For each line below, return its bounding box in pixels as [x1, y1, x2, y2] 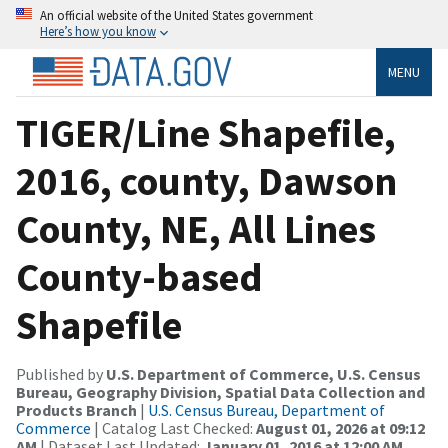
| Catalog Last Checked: [91, 417, 256, 438]
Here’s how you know [40, 23, 156, 39]
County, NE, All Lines [16, 203, 376, 254]
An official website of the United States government [40, 7, 313, 23]
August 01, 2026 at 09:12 [256, 417, 425, 438]
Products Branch [16, 399, 137, 420]
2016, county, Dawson [16, 155, 397, 206]
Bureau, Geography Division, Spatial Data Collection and [16, 381, 425, 402]
